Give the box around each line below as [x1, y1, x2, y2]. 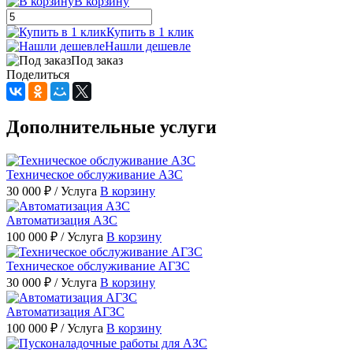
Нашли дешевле [105, 39, 191, 53]
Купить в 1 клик [106, 24, 194, 39]
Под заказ [71, 53, 123, 67]
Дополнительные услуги [6, 116, 217, 137]
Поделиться [6, 67, 69, 81]
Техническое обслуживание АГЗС [6, 258, 190, 273]
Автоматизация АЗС [6, 213, 117, 227]
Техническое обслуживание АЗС [6, 167, 183, 181]
